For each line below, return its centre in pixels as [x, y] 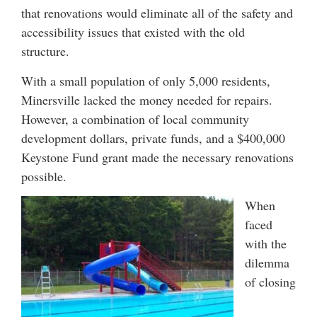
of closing [270, 282]
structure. [45, 51]
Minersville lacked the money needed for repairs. [147, 99]
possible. [44, 176]
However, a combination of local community [135, 119]
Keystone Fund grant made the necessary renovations [157, 157]
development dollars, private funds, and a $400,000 [153, 138]
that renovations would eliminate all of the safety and [157, 13]
